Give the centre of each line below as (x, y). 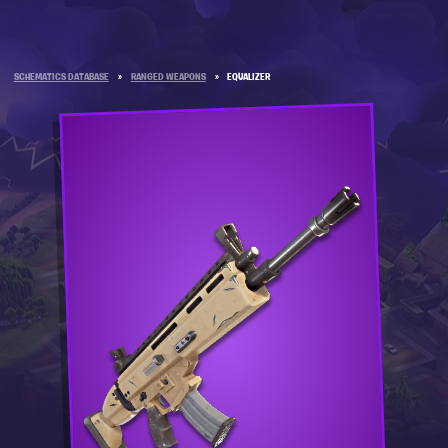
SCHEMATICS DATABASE (61, 78)
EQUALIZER (249, 78)
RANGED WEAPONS (168, 78)
